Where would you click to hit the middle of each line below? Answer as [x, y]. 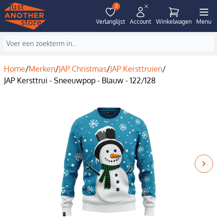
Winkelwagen [174, 22]
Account [140, 22]
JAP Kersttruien [136, 69]
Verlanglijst [110, 22]
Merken [42, 69]
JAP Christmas [83, 69]
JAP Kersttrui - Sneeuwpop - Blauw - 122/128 [80, 80]
